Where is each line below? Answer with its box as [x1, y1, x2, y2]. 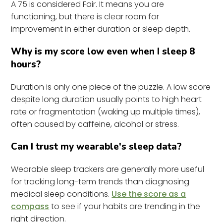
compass [11, 200, 50, 212]
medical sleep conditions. [11, 188, 112, 200]
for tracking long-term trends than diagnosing [11, 175, 190, 187]
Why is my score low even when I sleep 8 [11, 45, 195, 58]
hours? [11, 57, 41, 71]
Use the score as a [111, 188, 186, 200]
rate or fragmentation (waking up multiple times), [11, 106, 201, 117]
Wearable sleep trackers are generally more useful [11, 163, 205, 175]
